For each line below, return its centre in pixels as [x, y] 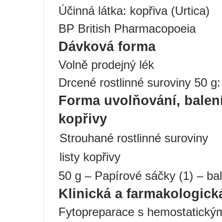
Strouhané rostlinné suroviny [134, 138]
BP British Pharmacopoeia [127, 28]
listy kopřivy [90, 157]
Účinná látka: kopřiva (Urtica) [134, 10]
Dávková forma [107, 46]
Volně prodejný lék [106, 64]
